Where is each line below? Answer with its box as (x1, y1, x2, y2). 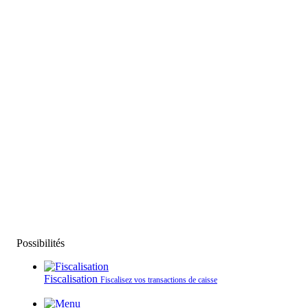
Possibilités (16, 237, 65, 249)
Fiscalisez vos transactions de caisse (100, 275, 217, 285)
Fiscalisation (44, 273, 98, 285)
